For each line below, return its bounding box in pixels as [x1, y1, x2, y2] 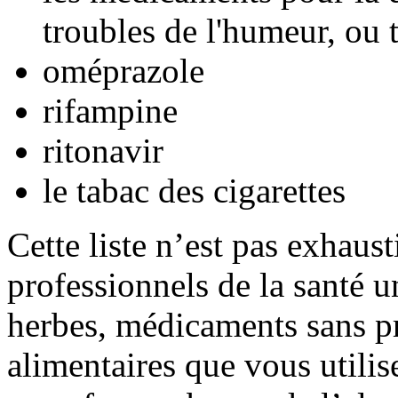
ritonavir [43, 131, 163, 171]
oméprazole [43, 52, 204, 91]
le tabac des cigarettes [43, 171, 346, 211]
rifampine [43, 92, 178, 131]
